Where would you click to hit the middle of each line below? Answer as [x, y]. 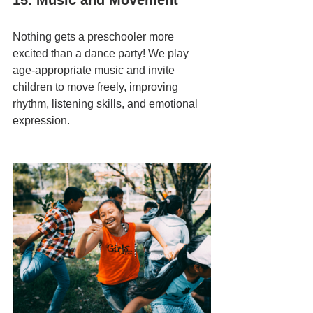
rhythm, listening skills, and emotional [107, 104]
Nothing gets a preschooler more [95, 37]
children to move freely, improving [97, 87]
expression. [41, 121]
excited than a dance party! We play [102, 53]
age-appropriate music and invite [95, 70]
